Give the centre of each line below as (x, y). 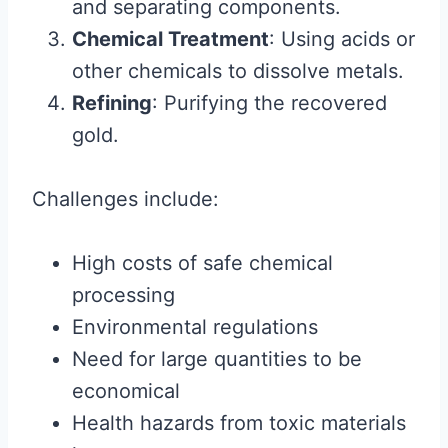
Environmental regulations (195, 327)
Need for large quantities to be (217, 359)
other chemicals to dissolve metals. (238, 71)
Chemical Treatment (170, 39)
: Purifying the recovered (269, 103)
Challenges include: (125, 199)
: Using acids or (342, 39)
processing (123, 295)
